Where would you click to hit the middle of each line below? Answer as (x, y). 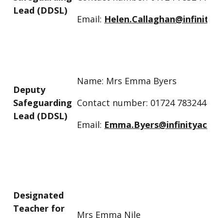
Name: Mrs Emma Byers (127, 81)
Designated (39, 195)
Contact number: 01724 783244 (142, 102)
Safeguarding (43, 102)
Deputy (29, 89)
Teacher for (39, 208)
